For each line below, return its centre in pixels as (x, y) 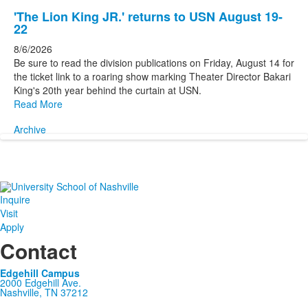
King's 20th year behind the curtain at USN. (108, 90)
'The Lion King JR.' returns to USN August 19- (148, 16)
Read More (38, 104)
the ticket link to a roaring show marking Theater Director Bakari (152, 76)
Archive (30, 129)
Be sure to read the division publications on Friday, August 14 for (154, 63)
